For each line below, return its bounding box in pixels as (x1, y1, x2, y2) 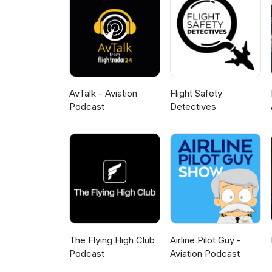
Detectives (170, 101, 217, 113)
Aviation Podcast (170, 248, 240, 260)
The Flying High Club (69, 234, 155, 246)
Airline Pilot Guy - (170, 234, 242, 246)
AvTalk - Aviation (69, 87, 137, 100)
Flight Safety (170, 87, 223, 100)
